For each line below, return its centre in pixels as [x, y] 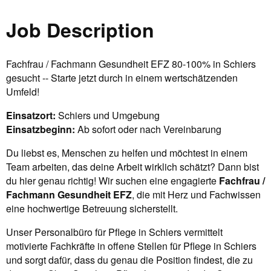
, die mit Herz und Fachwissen [196, 194]
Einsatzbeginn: [41, 129]
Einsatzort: [31, 115]
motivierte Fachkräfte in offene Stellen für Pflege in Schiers [131, 246]
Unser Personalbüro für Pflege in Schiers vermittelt [114, 232]
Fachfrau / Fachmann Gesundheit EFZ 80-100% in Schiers [131, 64]
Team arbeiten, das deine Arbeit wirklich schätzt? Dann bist [132, 166]
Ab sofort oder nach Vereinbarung [148, 129]
